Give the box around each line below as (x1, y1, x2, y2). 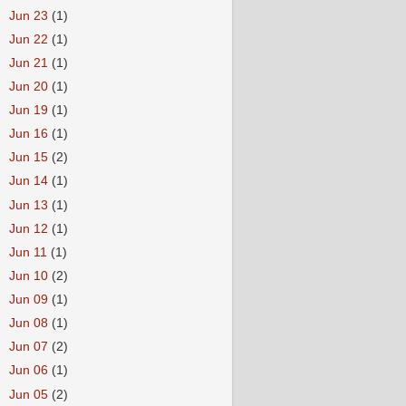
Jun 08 (9, 316, 53, 331)
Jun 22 (9, 32, 53, 46)
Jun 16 (9, 127, 53, 141)
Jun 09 (9, 293, 53, 306)
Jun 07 (9, 340, 53, 354)
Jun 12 (9, 221, 53, 236)
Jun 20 (9, 79, 53, 93)
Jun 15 (9, 150, 53, 165)
